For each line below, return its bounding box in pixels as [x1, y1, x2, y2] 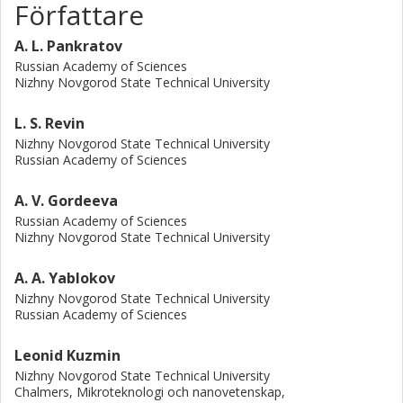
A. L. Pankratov [14, 36, 122, 56]
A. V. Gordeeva [14, 191, 118, 210]
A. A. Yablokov [14, 268, 115, 288]
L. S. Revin [14, 113, 85, 133]
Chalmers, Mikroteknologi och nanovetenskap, [14, 383, 285, 400]
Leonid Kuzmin [14, 345, 121, 365]
